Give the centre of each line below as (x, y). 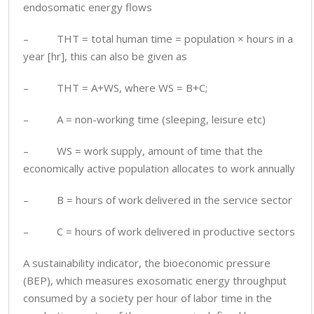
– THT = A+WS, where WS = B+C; (115, 88)
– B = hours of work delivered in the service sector (158, 200)
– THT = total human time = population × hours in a (158, 39)
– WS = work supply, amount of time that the (143, 151)
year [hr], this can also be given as (105, 56)
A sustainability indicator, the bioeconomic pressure (147, 263)
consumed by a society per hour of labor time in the (148, 298)
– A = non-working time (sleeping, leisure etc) (144, 119)
